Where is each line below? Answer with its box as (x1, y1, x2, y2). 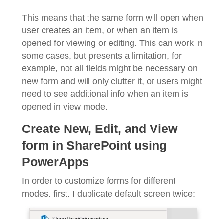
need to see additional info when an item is (22, 89, 188, 99)
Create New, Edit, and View (22, 122, 177, 136)
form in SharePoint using (22, 139, 167, 153)
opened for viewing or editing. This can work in (22, 38, 203, 48)
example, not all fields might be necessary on (22, 64, 197, 74)
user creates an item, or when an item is (22, 25, 178, 36)
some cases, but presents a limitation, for (22, 51, 182, 61)
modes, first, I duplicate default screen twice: (22, 189, 195, 199)
